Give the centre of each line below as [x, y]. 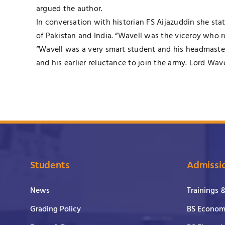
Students [50, 165]
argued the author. [69, 9]
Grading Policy [55, 209]
